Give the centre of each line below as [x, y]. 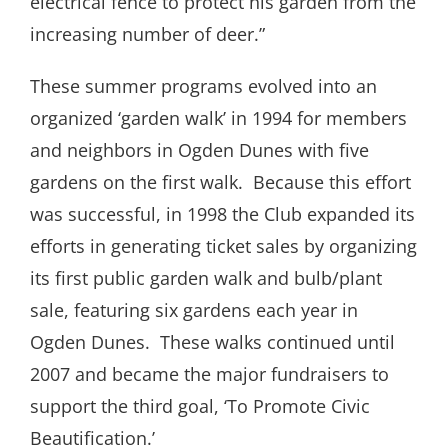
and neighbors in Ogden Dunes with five [199, 150]
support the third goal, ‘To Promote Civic [200, 406]
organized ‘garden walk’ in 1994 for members [218, 118]
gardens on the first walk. [136, 182]
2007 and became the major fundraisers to [209, 374]
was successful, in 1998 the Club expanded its [222, 214]
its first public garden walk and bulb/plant [206, 278]
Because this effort [332, 182]
